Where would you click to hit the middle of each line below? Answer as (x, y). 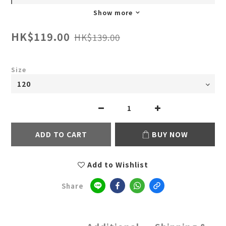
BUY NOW (170, 134)
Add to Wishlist (118, 165)
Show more (113, 13)
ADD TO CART (61, 134)
